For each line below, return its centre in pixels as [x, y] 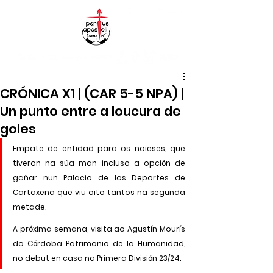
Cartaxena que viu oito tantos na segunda [99, 192]
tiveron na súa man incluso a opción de [99, 163]
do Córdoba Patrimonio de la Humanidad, [99, 243]
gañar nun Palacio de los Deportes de [99, 177]
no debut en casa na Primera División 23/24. [97, 258]
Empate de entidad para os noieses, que [99, 148]
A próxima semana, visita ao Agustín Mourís [99, 229]
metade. [30, 207]
